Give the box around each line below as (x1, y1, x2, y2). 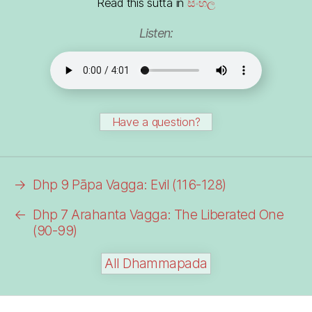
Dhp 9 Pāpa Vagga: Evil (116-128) (33, 176, 226, 193)
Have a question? (111, 115, 201, 130)
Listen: (139, 26, 173, 41)
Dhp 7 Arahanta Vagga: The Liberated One (33, 206, 284, 223)
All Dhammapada (104, 255, 208, 272)
